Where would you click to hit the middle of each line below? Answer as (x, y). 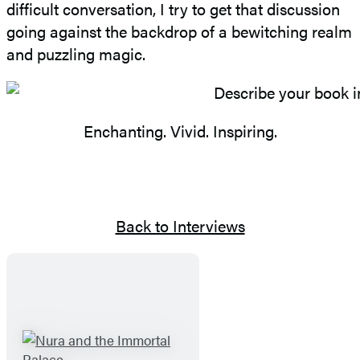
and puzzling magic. (76, 54)
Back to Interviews (180, 226)
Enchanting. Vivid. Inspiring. (180, 131)
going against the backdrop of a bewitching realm (179, 31)
